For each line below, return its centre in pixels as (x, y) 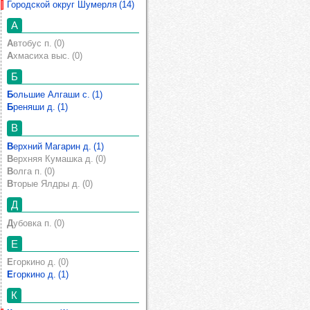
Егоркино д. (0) (41, 262)
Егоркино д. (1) (41, 274)
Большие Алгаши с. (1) (58, 95)
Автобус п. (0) (39, 43)
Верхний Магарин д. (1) (58, 146)
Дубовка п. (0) (39, 223)
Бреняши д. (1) (40, 107)
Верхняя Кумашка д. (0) (60, 158)
